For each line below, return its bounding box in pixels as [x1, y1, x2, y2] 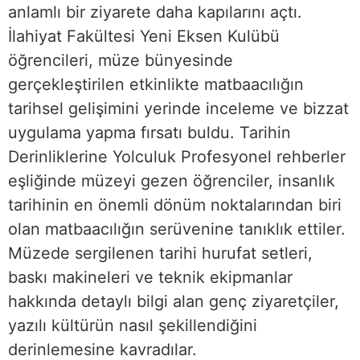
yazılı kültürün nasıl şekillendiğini [8, 316, 257, 336]
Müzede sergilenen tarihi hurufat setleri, [8, 243, 313, 264]
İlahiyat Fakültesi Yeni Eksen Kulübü [8, 27, 280, 47]
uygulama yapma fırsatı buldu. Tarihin [8, 123, 291, 143]
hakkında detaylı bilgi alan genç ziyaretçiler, [8, 292, 339, 312]
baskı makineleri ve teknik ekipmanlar [8, 268, 292, 288]
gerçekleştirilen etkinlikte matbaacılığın [8, 75, 304, 95]
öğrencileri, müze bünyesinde [8, 51, 233, 71]
